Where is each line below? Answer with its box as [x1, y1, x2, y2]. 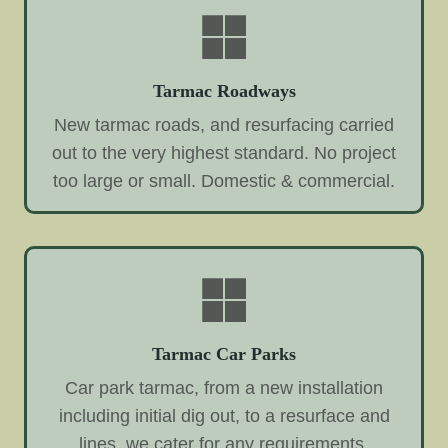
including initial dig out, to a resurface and [58, 405, 390, 426]
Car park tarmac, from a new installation [65, 377, 383, 398]
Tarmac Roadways [152, 80, 296, 101]
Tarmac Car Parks [152, 343, 296, 364]
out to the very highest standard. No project [52, 142, 396, 163]
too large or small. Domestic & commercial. [53, 170, 395, 191]
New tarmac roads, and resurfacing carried [54, 114, 394, 135]
